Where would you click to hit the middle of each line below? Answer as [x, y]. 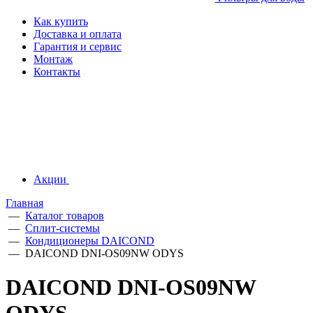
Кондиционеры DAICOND [90, 241]
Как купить [61, 21]
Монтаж [53, 59]
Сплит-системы [63, 228]
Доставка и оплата [78, 34]
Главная [24, 203]
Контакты [57, 72]
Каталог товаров [65, 216]
